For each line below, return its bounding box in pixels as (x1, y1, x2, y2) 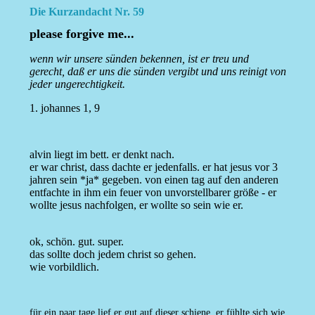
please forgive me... (29, 27, 134, 41)
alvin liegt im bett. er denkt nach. (29, 148, 174, 161)
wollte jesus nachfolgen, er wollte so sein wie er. (29, 199, 243, 212)
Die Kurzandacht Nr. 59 (29, 6, 144, 18)
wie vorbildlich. (29, 261, 99, 274)
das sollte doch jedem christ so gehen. (29, 248, 196, 261)
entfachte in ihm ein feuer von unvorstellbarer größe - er (29, 186, 276, 199)
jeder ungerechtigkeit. (29, 78, 125, 91)
